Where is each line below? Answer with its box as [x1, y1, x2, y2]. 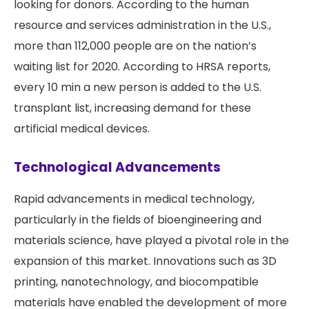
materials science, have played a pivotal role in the [14, 232, 289, 249]
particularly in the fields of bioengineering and [14, 212, 261, 228]
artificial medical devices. [14, 121, 150, 137]
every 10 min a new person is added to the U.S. [14, 79, 261, 96]
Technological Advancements [14, 158, 221, 177]
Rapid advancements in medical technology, [14, 191, 255, 208]
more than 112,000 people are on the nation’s [14, 38, 257, 54]
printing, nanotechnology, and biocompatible [14, 274, 259, 290]
